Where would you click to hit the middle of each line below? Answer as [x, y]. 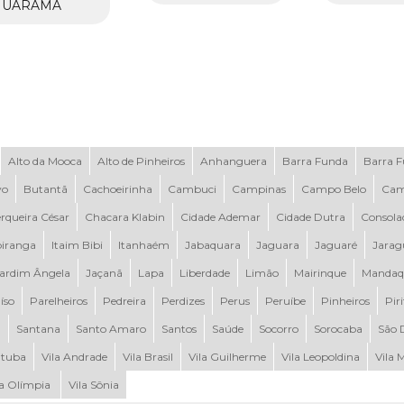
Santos [179, 328]
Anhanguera [233, 161]
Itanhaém [143, 244]
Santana [38, 328]
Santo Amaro [110, 328]
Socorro [278, 328]
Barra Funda [315, 161]
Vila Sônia [93, 384]
